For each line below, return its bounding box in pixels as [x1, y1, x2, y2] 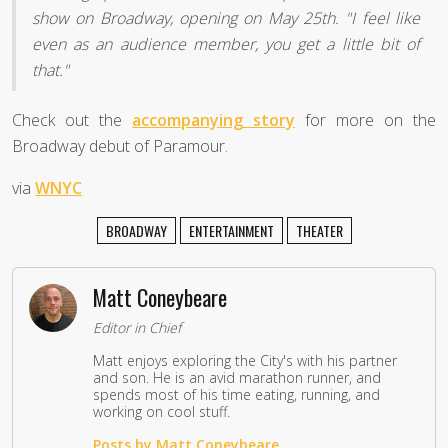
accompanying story [132, 109, 295, 132]
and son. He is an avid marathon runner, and [93, 368, 381, 388]
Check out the [12, 109, 132, 132]
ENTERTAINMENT [188, 220, 274, 242]
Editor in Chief [93, 318, 181, 338]
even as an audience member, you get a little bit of [32, 33, 420, 56]
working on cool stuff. [93, 402, 230, 422]
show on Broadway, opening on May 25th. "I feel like [32, 7, 420, 30]
